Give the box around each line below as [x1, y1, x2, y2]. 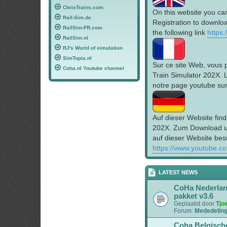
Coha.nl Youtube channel [63, 65, 124, 71]
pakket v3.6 [174, 192, 213, 201]
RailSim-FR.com [63, 25, 102, 31]
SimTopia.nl [63, 55, 92, 61]
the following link [153, 28, 207, 37]
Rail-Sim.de [63, 15, 91, 21]
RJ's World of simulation [63, 45, 123, 51]
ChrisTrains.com [63, 5, 103, 11]
